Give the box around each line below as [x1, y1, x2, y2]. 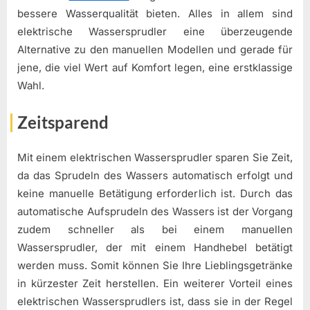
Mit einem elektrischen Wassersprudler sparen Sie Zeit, [17, 150, 293, 164]
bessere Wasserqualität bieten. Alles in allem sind [17, 6, 293, 20]
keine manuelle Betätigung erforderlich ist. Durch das [17, 186, 293, 200]
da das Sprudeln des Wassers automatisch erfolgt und [17, 168, 293, 182]
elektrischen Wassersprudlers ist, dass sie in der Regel [17, 294, 293, 308]
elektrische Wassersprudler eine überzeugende [17, 24, 293, 38]
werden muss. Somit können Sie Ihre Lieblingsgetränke [17, 258, 293, 272]
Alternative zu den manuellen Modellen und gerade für [17, 42, 293, 56]
